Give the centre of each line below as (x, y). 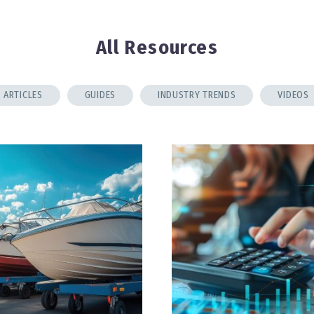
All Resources (157, 48)
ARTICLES (23, 95)
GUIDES (100, 95)
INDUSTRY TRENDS (197, 95)
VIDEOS (293, 95)
